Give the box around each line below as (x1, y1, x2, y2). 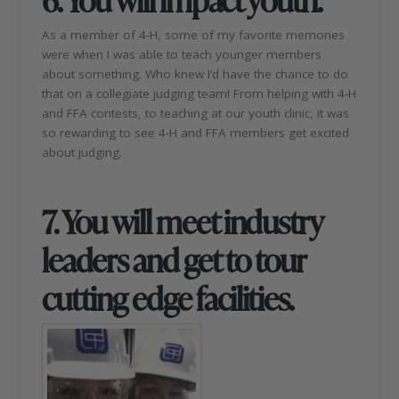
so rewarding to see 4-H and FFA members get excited (42, 124, 350, 141)
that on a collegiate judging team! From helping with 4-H (42, 85, 357, 102)
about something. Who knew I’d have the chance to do (42, 65, 349, 82)
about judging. (42, 143, 123, 160)
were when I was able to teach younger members (42, 45, 322, 62)
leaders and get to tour (42, 237, 305, 281)
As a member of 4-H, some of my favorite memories (42, 26, 346, 43)
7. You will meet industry (42, 199, 322, 243)
